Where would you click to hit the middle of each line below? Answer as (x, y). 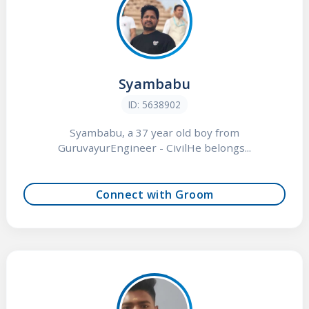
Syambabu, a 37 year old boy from (154, 133)
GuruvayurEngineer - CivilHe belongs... (154, 148)
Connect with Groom (154, 194)
